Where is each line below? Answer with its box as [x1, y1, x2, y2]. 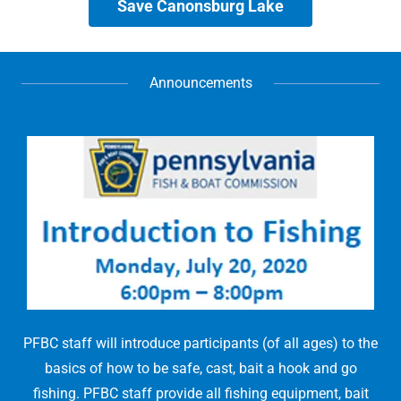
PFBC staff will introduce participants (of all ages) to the [23, 335, 378, 352]
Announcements [149, 74, 252, 91]
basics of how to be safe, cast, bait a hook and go [44, 360, 357, 377]
